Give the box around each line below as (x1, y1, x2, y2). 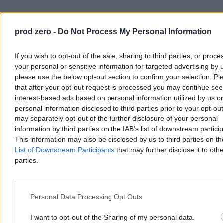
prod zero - (15, 27, 58, 36)
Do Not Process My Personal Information (58, 27, 212, 36)
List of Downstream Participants (15, 146, 114, 154)
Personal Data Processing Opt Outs (30, 192, 142, 201)
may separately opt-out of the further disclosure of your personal (15, 114, 218, 122)
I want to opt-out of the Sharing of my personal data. (30, 213, 195, 221)
